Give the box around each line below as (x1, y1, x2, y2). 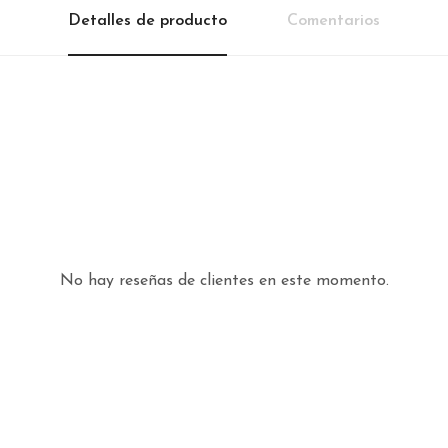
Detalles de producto (68, 13, 227, 29)
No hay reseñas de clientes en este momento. (59, 273, 389, 289)
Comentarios (287, 13, 380, 29)
